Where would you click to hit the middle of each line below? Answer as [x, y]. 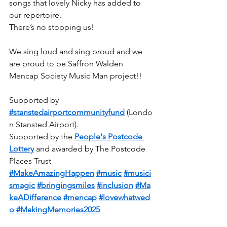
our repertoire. [35, 15]
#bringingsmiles [66, 185]
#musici [137, 173]
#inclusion [115, 185]
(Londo [139, 112]
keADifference [35, 197]
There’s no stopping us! [54, 27]
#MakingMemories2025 [58, 210]
